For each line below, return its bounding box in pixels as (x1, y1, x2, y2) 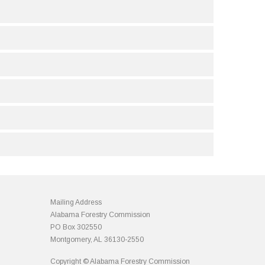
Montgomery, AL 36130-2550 (50, 235, 144, 244)
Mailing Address (50, 198, 102, 206)
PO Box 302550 (50, 223, 102, 231)
